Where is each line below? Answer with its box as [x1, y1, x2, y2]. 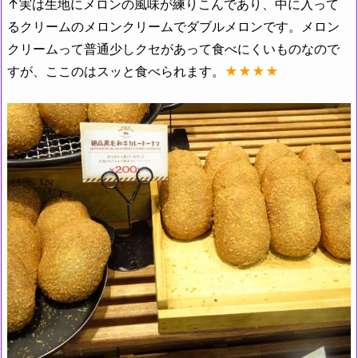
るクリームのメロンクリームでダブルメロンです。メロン [7, 18, 340, 35]
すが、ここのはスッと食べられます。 [7, 63, 225, 80]
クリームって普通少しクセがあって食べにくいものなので [7, 41, 340, 58]
